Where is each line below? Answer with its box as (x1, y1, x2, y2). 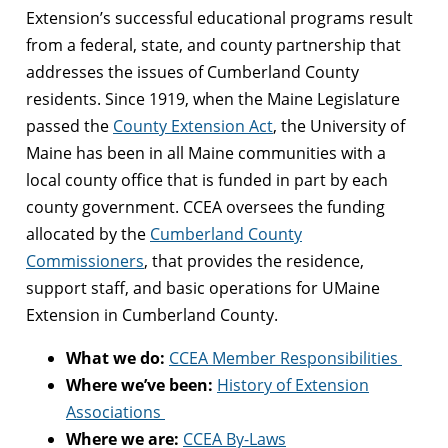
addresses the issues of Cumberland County (26, 61, 359, 84)
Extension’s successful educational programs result (26, 7, 413, 30)
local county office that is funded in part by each (26, 169, 388, 192)
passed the (26, 115, 113, 138)
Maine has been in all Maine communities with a (26, 142, 386, 165)
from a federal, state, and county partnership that (26, 34, 401, 57)
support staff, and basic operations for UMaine (26, 277, 380, 300)
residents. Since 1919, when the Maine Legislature (26, 88, 400, 111)
